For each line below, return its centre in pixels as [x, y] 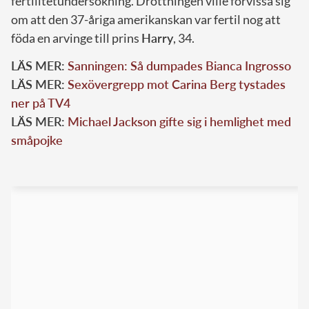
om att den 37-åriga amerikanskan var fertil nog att [146, 20]
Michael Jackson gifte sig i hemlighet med [179, 122]
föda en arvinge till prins [76, 38]
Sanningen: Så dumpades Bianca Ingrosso [179, 66]
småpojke [37, 140]
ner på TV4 [41, 103]
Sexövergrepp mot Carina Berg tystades [177, 84]
